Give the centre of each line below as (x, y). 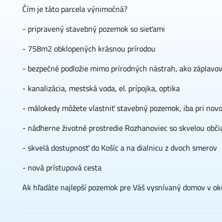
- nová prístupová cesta (62, 167)
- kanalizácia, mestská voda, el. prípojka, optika (101, 88)
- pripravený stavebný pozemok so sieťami (94, 29)
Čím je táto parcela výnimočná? (75, 9)
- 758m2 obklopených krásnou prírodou (89, 49)
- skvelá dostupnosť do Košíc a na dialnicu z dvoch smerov (120, 148)
